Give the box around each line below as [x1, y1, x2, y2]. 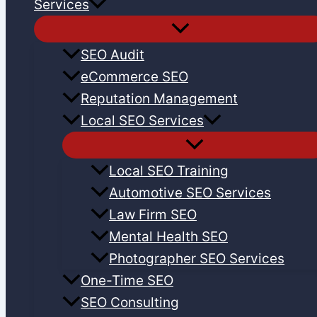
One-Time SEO [81, 272, 173, 289]
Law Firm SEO [109, 207, 197, 224]
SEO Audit [81, 47, 144, 64]
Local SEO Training [109, 163, 229, 180]
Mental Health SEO [109, 229, 228, 246]
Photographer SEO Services [109, 250, 284, 267]
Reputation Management [81, 91, 238, 108]
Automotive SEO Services [109, 185, 271, 202]
